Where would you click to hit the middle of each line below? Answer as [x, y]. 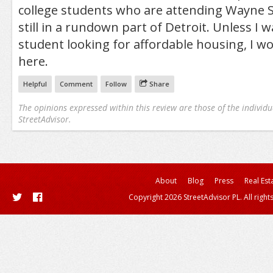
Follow [116, 84]
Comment [76, 84]
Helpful [35, 84]
